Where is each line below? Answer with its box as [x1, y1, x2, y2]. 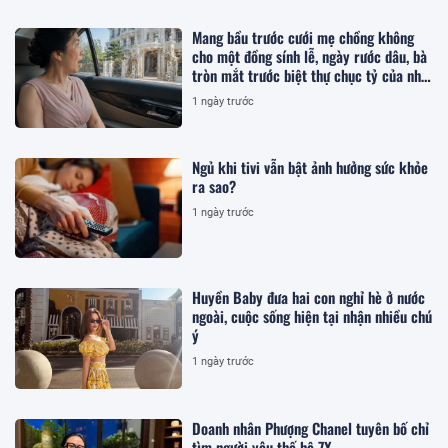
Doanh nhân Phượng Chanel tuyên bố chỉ [192, 416, 430, 439]
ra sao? [192, 174, 237, 197]
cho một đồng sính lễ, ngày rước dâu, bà [192, 44, 428, 67]
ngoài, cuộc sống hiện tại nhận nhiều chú [192, 305, 433, 328]
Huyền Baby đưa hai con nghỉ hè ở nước [192, 286, 426, 309]
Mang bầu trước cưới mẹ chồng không [192, 25, 415, 48]
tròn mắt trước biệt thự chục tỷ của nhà [192, 63, 429, 86]
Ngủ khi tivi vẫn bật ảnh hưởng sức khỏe [192, 155, 429, 178]
